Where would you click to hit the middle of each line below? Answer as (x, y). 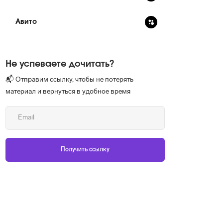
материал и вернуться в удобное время (68, 92)
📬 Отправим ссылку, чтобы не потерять (69, 80)
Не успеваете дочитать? (60, 64)
